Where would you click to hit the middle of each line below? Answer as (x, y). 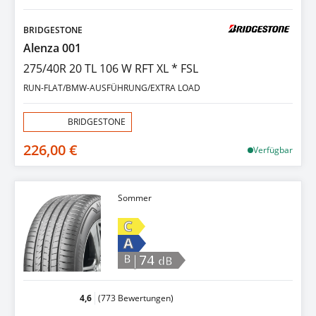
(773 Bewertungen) (136, 298)
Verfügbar (273, 150)
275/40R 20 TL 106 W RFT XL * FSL (111, 68)
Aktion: (43, 121)
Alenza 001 (52, 48)
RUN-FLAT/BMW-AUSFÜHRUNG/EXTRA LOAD (112, 87)
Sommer (134, 197)
